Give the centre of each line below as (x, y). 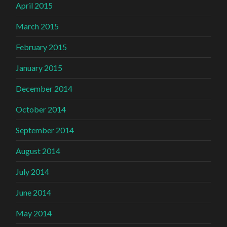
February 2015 (42, 47)
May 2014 (34, 213)
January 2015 (39, 67)
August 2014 (38, 150)
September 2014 (45, 130)
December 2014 (44, 88)
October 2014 (41, 109)
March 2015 (37, 26)
